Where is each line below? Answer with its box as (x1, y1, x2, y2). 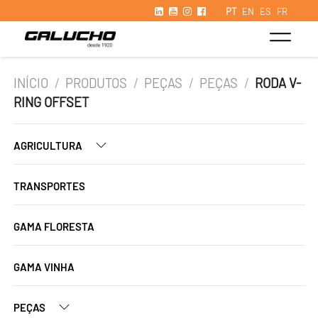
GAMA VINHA (13, 261, 75, 273)
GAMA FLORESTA (13, 220, 94, 233)
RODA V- (255, 75, 302, 91)
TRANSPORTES (13, 180, 85, 192)
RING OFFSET (13, 94, 89, 110)
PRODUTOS (65, 75, 128, 91)
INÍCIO (13, 75, 48, 91)
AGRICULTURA (13, 139, 84, 152)
